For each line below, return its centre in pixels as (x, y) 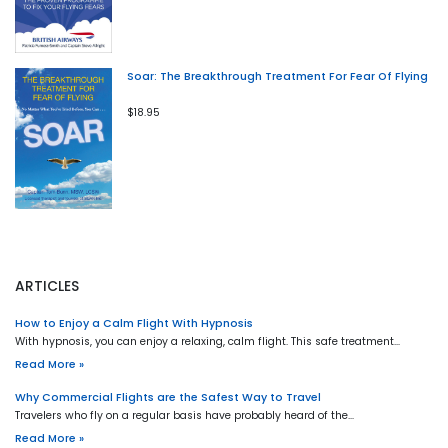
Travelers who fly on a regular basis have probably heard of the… (184, 415)
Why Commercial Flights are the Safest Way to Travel (168, 397)
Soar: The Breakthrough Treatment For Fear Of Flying (277, 76)
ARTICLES (47, 286)
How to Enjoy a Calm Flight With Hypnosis (134, 323)
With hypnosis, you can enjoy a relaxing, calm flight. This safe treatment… (207, 341)
